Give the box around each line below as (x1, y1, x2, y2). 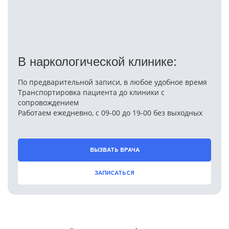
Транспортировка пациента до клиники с (18, 87, 165, 97)
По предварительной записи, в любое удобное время (18, 77, 207, 87)
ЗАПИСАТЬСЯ (95, 170, 134, 176)
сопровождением (18, 97, 79, 107)
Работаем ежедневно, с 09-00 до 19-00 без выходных (18, 107, 202, 118)
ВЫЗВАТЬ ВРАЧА (89, 147, 140, 153)
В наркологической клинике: (18, 54, 177, 68)
